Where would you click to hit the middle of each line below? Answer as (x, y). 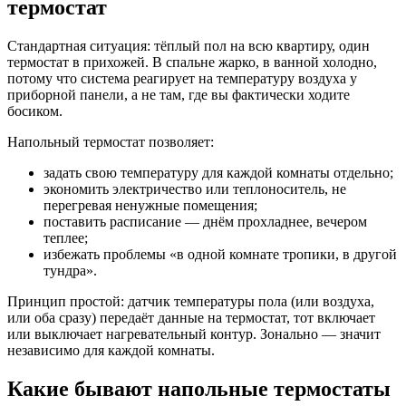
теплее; (66, 237)
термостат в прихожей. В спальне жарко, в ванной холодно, (192, 62)
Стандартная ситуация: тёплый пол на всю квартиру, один (188, 45)
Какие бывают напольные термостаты (199, 388)
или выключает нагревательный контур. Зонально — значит (194, 333)
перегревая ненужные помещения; (150, 205)
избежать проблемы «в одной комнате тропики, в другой (220, 254)
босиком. (35, 111)
